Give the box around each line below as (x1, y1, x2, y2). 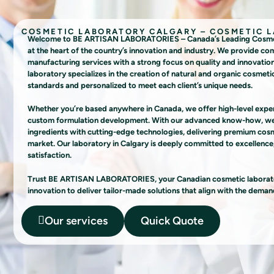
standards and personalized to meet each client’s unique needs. (28, 80, 253, 90)
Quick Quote (141, 213, 204, 228)
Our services (45, 213, 108, 228)
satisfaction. (28, 150, 72, 160)
